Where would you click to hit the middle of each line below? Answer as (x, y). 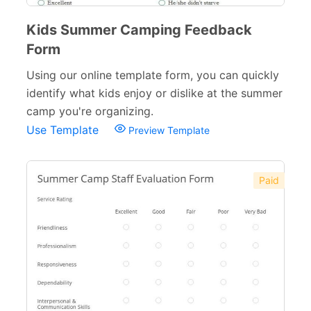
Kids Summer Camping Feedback (139, 30)
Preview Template (168, 130)
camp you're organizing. (90, 111)
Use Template (64, 130)
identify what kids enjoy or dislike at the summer (154, 93)
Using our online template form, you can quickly (153, 75)
